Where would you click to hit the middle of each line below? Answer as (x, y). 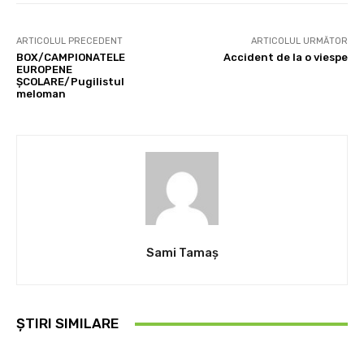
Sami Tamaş (182, 253)
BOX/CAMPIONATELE (71, 57)
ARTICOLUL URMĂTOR (299, 41)
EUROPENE (44, 69)
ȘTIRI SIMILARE (67, 323)
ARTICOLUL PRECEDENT (69, 41)
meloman (41, 94)
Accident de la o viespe (285, 57)
